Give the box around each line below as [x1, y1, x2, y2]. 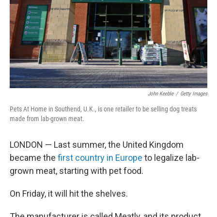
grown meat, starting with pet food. [10, 166, 143, 176]
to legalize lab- [142, 153, 200, 163]
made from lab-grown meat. [10, 115, 84, 123]
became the [10, 153, 58, 163]
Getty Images [180, 91, 207, 97]
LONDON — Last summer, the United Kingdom [10, 139, 184, 150]
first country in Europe [58, 153, 142, 163]
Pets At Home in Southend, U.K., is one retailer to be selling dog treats [10, 105, 197, 113]
